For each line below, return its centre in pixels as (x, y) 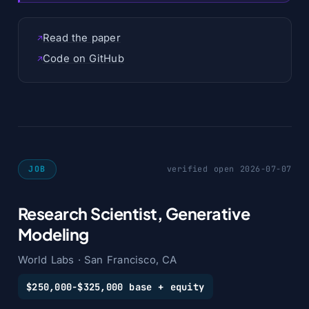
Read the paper (81, 38)
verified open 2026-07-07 (229, 169)
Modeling (53, 235)
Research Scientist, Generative (134, 214)
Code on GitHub (83, 58)
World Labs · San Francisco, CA (97, 260)
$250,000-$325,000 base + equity (116, 287)
